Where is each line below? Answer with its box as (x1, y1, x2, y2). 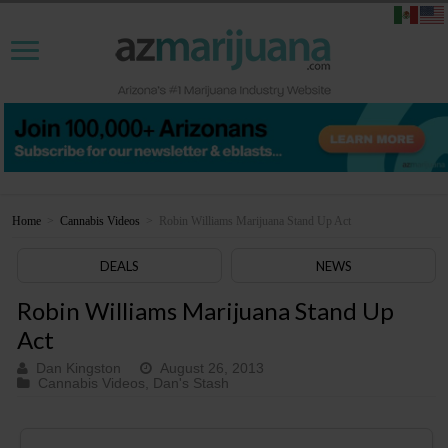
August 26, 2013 (160, 361, 265, 377)
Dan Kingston (36, 361, 122, 377)
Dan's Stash (153, 376, 230, 392)
